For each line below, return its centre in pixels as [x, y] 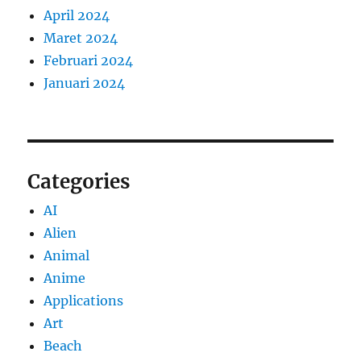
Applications [84, 301]
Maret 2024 [81, 38]
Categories [79, 182]
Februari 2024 [89, 61]
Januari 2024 [85, 83]
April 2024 [77, 16]
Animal [67, 256]
